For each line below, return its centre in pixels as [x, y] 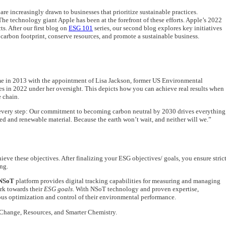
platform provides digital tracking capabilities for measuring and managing [117, 181]
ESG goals [58, 189]
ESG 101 [81, 28]
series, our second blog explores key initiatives [157, 28]
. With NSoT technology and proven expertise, [136, 189]
